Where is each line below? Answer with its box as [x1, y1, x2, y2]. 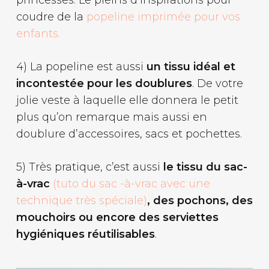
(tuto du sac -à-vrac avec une [52, 177, 210, 190]
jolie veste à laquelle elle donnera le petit [16, 93, 238, 107]
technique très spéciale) [16, 193, 147, 207]
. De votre [192, 76, 243, 90]
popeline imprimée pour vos [86, 10, 240, 23]
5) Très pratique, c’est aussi [16, 160, 163, 174]
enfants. [16, 26, 60, 40]
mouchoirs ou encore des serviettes [16, 210, 219, 224]
